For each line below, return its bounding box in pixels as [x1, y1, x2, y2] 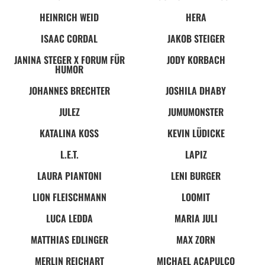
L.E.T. [60, 147, 79, 161]
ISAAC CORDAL [41, 31, 98, 46]
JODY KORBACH [166, 52, 225, 67]
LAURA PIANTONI [37, 168, 102, 183]
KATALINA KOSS [40, 125, 99, 140]
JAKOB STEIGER [167, 31, 225, 46]
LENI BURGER [171, 168, 221, 183]
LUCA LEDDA [46, 211, 93, 225]
